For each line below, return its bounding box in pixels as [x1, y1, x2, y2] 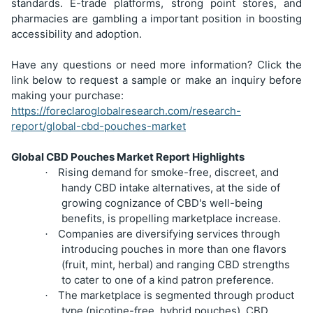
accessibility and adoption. [11, 27, 142, 41]
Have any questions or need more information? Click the [11, 57, 302, 71]
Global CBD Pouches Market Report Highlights [11, 150, 245, 163]
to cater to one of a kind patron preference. [61, 272, 274, 286]
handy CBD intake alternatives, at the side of [61, 180, 280, 194]
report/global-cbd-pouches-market [11, 119, 186, 133]
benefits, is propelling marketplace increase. [61, 211, 281, 225]
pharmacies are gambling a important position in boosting [11, 11, 302, 25]
